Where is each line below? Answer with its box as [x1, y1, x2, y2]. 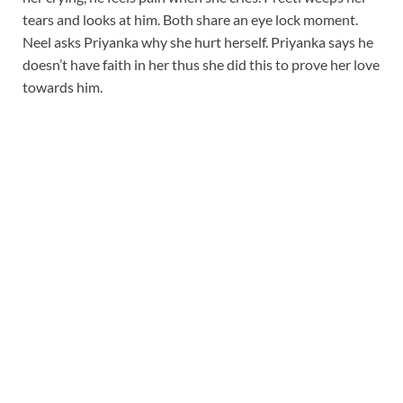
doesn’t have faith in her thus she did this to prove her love [22, 55, 380, 73]
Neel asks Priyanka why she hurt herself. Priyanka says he [22, 32, 373, 50]
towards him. [22, 77, 103, 95]
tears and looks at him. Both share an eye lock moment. [22, 10, 358, 28]
